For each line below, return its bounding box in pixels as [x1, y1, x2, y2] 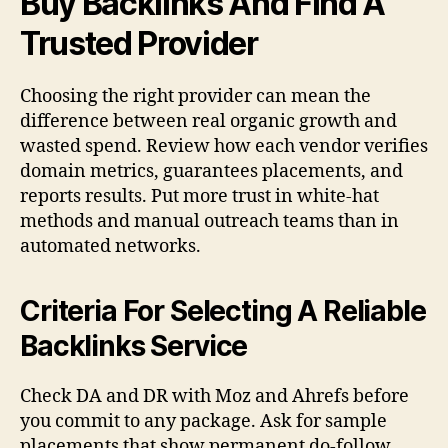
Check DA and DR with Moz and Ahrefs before [20, 385, 409, 409]
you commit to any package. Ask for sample [20, 410, 387, 434]
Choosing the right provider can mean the [20, 85, 371, 109]
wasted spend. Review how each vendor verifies [20, 135, 428, 159]
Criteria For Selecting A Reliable [20, 294, 426, 329]
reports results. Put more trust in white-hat [20, 185, 379, 209]
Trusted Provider [20, 24, 258, 64]
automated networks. [20, 235, 201, 259]
